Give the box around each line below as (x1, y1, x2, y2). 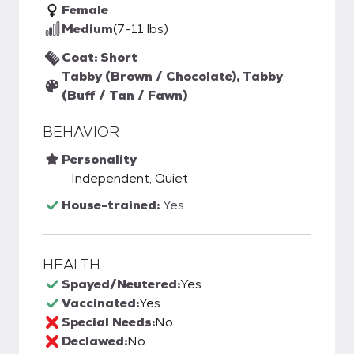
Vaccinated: (62, 295, 139, 311)
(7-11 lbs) (113, 21, 168, 37)
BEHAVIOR (43, 122, 119, 141)
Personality (62, 151, 137, 168)
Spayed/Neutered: (62, 276, 180, 292)
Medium (62, 21, 113, 37)
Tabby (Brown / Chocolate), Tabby (62, 68, 283, 85)
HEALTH (43, 255, 100, 273)
